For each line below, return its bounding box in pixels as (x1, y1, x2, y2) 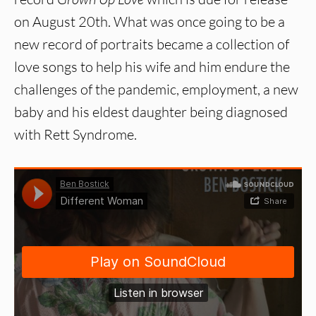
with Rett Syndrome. (14, 126, 137, 144)
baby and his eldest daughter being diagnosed (14, 103, 288, 121)
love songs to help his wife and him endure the (14, 58, 290, 76)
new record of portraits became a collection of (14, 35, 289, 54)
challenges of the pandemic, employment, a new (14, 80, 298, 99)
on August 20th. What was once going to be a (14, 13, 285, 31)
